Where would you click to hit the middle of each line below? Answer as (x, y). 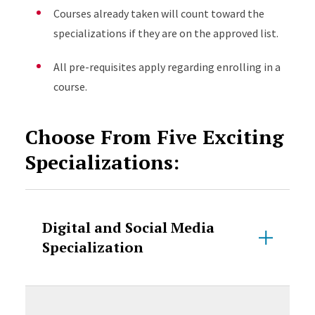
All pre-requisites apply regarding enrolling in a (167, 67)
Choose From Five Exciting (154, 137)
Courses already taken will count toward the (159, 13)
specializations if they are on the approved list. (166, 33)
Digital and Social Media (128, 227)
